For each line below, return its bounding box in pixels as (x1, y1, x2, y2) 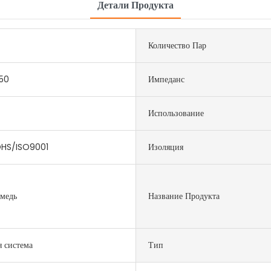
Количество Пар (148, 39, 206, 51)
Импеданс (148, 73, 184, 85)
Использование (148, 106, 204, 119)
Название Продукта (148, 189, 220, 202)
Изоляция (148, 140, 183, 153)
